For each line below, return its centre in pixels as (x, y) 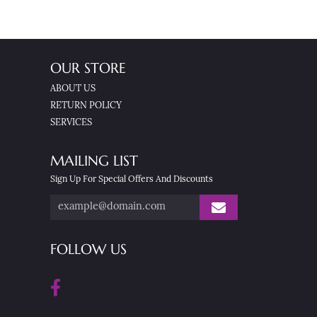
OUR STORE (88, 68)
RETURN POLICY (86, 106)
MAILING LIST (94, 161)
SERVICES (71, 123)
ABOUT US (73, 89)
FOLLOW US (88, 249)
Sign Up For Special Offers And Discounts (132, 180)
